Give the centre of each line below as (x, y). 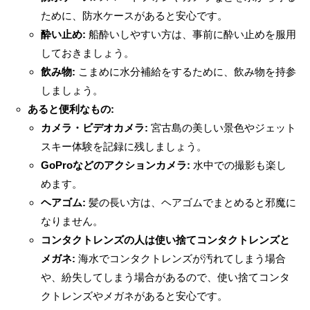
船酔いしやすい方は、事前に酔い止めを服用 (191, 34)
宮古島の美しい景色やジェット (222, 127)
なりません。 (72, 221)
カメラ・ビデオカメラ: (94, 127)
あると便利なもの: (71, 109)
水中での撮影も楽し (238, 165)
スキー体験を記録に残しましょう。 (124, 146)
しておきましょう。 (88, 53)
